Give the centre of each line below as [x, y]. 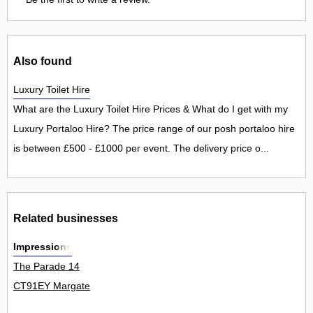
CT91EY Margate [52, 286]
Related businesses [66, 218]
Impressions [43, 247]
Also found [43, 60]
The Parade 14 [46, 267]
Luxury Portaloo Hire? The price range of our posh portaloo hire [154, 129]
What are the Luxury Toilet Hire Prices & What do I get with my [151, 109]
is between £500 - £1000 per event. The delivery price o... [141, 148]
